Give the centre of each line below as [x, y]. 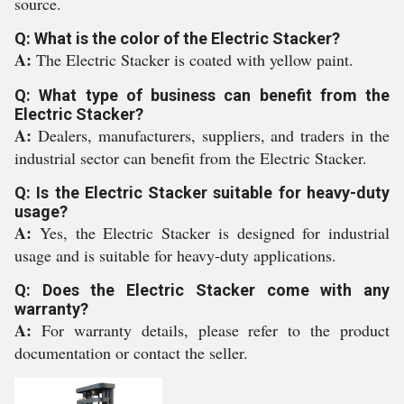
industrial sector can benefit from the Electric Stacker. [191, 158]
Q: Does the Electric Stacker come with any [202, 290]
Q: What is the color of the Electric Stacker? [177, 38]
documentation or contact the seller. [131, 353]
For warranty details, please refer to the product [215, 330]
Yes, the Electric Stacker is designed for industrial [214, 233]
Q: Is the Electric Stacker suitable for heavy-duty [202, 193]
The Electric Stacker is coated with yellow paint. [195, 60]
